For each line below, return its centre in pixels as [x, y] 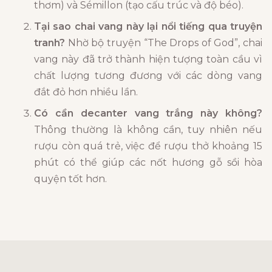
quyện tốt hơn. [70, 179]
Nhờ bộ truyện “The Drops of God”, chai [164, 43]
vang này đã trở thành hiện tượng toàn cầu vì [148, 59]
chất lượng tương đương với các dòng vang [148, 76]
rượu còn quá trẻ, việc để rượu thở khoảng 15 [148, 146]
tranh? [49, 43]
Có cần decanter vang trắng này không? [148, 114]
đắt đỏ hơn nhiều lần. [86, 92]
